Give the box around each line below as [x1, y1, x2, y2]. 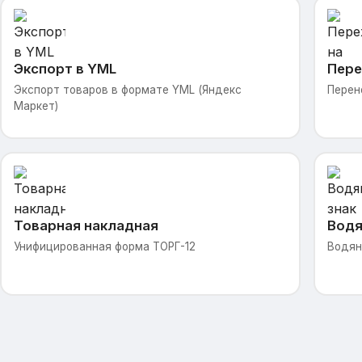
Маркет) [13, 99, 58, 112]
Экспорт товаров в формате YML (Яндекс [13, 82, 242, 96]
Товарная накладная [13, 217, 158, 234]
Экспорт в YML [13, 60, 116, 77]
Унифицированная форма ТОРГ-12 [13, 239, 196, 253]
